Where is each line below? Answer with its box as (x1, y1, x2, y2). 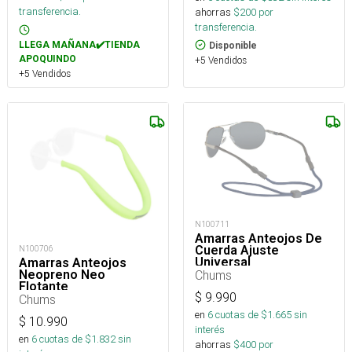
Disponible (209, 39, 257, 51)
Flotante (19, 279, 68, 295)
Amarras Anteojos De (195, 231, 322, 247)
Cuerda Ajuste (195, 243, 279, 258)
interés (195, 323, 225, 337)
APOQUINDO (19, 53, 76, 64)
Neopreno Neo (19, 267, 105, 283)
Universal (195, 255, 251, 270)
